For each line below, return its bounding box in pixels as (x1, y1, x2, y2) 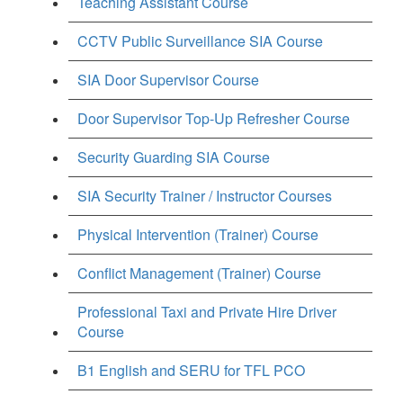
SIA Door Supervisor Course (77, 68, 259, 90)
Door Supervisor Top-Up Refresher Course (77, 107, 350, 129)
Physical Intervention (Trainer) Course (77, 223, 318, 245)
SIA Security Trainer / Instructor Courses (77, 184, 332, 206)
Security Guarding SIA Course (77, 146, 270, 167)
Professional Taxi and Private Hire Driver (77, 300, 336, 322)
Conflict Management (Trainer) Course (77, 262, 321, 283)
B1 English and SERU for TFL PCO (77, 359, 305, 381)
